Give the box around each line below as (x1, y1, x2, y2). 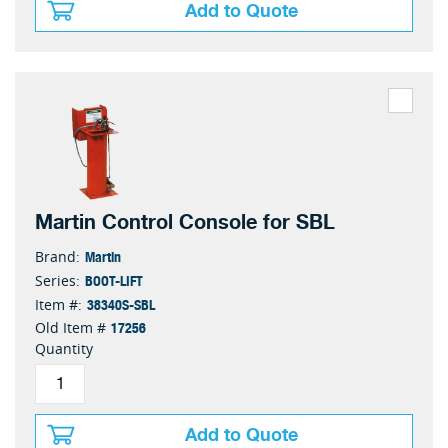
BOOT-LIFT (85, 269, 143, 291)
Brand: (35, 247, 80, 266)
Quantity (35, 339, 93, 358)
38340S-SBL (87, 293, 155, 315)
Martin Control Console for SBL (35, 206, 335, 239)
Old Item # (35, 318, 106, 337)
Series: (35, 271, 80, 290)
